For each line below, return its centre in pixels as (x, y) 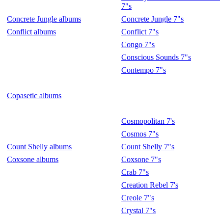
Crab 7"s (135, 172)
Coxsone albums (33, 159)
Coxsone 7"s (141, 159)
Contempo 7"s (144, 70)
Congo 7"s (138, 44)
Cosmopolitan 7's (148, 121)
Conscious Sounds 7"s (156, 57)
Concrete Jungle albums (44, 19)
